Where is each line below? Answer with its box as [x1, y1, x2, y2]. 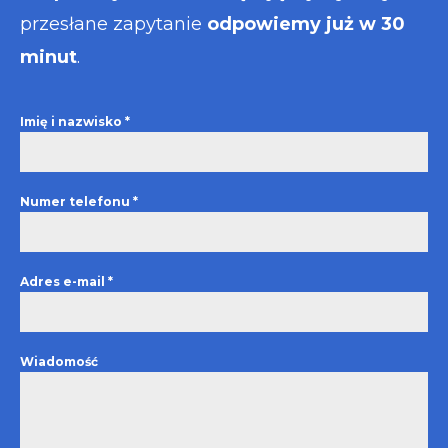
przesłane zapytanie [20, 12, 207, 35]
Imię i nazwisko [20, 113, 125, 129]
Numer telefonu [20, 193, 133, 209]
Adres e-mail [20, 273, 108, 289]
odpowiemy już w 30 [207, 12, 405, 35]
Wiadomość [20, 353, 98, 369]
